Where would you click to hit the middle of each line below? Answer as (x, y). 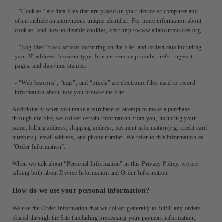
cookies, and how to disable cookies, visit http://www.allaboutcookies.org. (109, 30)
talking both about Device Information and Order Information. (91, 173)
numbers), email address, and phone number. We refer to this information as (108, 137)
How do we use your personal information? (81, 190)
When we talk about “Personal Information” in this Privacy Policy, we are (105, 163)
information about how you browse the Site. (71, 92)
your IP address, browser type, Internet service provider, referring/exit (104, 56)
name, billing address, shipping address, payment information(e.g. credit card (110, 128)
